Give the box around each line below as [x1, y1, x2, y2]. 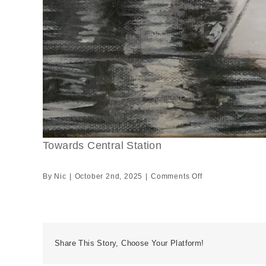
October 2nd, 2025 [74, 172, 143, 180]
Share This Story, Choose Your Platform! [55, 239, 204, 248]
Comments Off [151, 172, 202, 180]
